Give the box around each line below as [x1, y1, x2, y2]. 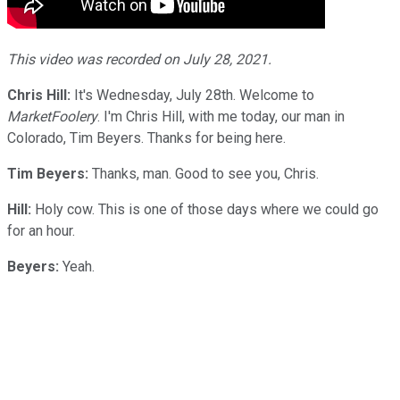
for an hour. [7, 221, 75, 239]
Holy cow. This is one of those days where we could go [31, 200, 379, 218]
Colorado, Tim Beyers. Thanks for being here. [7, 129, 286, 146]
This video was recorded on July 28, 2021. [7, 50, 271, 68]
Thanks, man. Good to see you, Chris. [88, 164, 319, 182]
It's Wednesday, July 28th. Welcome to [71, 86, 314, 104]
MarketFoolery [7, 107, 97, 125]
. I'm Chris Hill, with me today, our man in [97, 107, 345, 125]
